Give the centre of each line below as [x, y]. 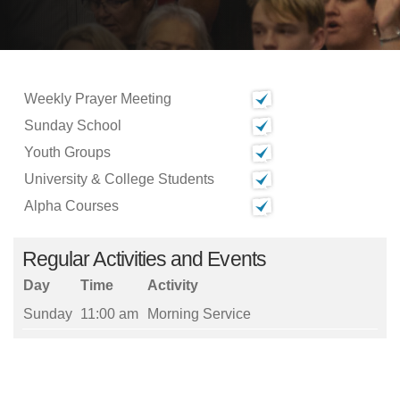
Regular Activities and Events [144, 259]
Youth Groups [67, 152]
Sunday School [73, 125]
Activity [173, 285]
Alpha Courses [71, 206]
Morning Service [199, 314]
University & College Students [119, 179]
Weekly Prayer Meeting [98, 99]
